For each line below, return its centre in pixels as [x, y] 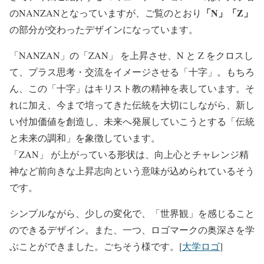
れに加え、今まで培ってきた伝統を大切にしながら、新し [132, 105]
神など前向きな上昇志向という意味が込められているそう [132, 171]
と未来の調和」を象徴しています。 [85, 138]
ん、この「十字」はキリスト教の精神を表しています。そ [132, 88]
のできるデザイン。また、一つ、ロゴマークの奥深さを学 [132, 230]
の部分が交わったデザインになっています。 [104, 29]
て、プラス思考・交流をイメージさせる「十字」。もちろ [132, 72]
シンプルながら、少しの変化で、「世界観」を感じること [132, 213]
